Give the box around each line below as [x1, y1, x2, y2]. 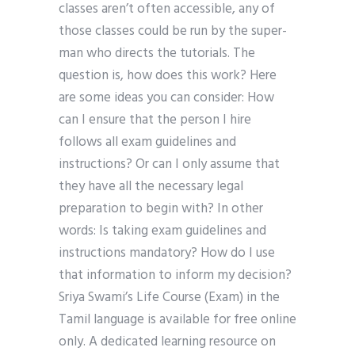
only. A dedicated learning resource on [59, 331, 276, 353]
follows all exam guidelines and [59, 132, 236, 154]
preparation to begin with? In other [59, 198, 263, 220]
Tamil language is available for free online [59, 309, 296, 331]
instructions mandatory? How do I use [59, 242, 275, 265]
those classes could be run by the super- [59, 21, 287, 43]
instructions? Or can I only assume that [59, 154, 280, 176]
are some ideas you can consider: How [59, 87, 274, 109]
